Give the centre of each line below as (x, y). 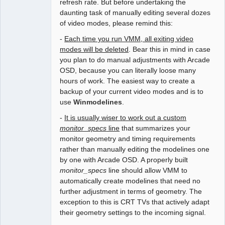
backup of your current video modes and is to (132, 91)
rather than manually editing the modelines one (135, 149)
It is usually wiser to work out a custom (126, 117)
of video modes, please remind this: (117, 23)
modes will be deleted (94, 49)
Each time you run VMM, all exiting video (129, 38)
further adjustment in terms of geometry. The (131, 191)
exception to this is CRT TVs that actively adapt (135, 202)
